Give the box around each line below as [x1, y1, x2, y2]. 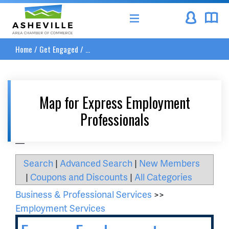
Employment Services [15, 201, 105, 214]
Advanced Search [60, 156, 132, 169]
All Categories [134, 170, 192, 183]
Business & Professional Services [15, 188, 152, 200]
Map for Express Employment [39, 92, 190, 113]
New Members [139, 156, 200, 169]
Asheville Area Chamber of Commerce [41, 4, 200, 17]
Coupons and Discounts [30, 170, 128, 183]
